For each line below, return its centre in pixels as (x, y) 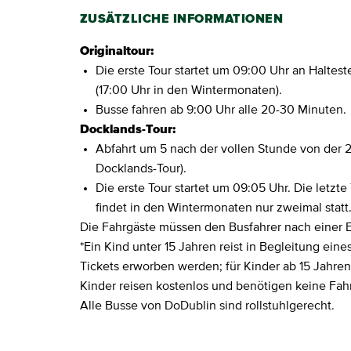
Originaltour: (117, 51)
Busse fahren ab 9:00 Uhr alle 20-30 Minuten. (221, 110)
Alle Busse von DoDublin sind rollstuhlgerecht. (207, 306)
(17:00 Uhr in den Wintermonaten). (189, 90)
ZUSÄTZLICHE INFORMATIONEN (181, 19)
